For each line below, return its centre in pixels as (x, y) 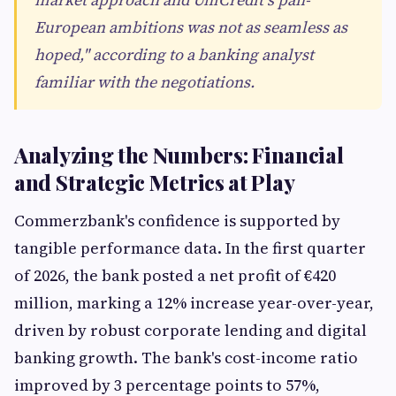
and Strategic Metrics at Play (155, 182)
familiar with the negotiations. (145, 82)
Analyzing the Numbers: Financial (179, 155)
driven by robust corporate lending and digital (190, 330)
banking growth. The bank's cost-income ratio (186, 358)
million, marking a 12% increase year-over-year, (194, 303)
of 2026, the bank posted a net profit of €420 (175, 275)
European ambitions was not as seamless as (191, 27)
